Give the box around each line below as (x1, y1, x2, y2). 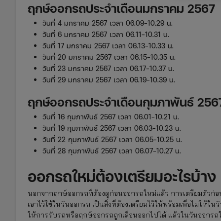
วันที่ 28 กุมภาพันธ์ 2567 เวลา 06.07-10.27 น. (42, 146, 181, 155)
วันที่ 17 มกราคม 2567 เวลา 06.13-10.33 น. (42, 40, 174, 50)
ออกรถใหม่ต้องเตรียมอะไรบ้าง (28, 165, 216, 186)
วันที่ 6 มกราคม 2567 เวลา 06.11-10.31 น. (42, 29, 169, 39)
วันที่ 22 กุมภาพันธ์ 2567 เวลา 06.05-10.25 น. (42, 134, 182, 144)
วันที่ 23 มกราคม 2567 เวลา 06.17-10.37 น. (42, 63, 174, 73)
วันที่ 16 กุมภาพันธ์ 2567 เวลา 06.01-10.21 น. (42, 111, 179, 121)
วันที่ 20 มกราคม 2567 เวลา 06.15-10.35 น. (42, 52, 176, 62)
